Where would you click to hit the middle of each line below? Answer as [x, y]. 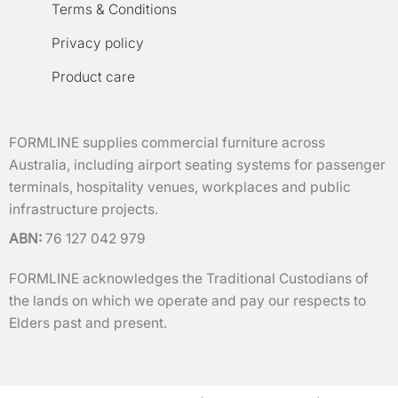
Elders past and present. [88, 322]
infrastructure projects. [83, 210]
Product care [93, 77]
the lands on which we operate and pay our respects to [187, 300]
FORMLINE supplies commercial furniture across [167, 143]
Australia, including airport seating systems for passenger [197, 165]
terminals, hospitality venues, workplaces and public [179, 187]
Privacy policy [97, 43]
